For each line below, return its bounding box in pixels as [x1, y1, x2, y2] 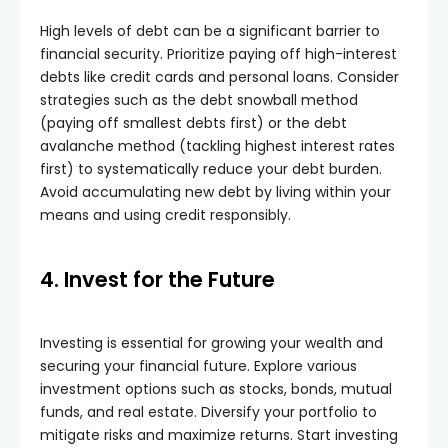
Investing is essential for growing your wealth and [40, 333, 383, 353]
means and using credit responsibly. [40, 205, 291, 225]
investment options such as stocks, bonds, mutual [40, 379, 392, 399]
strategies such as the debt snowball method [40, 90, 358, 110]
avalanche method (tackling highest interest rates [40, 136, 395, 156]
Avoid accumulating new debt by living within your [40, 182, 391, 202]
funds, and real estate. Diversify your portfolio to [40, 402, 377, 422]
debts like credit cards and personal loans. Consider [40, 67, 399, 87]
